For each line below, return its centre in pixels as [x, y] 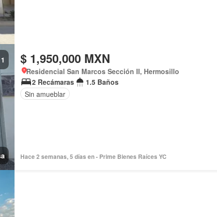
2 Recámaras [53, 82]
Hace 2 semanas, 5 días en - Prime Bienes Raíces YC [93, 156]
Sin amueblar [45, 94]
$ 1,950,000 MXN [65, 58]
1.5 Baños [102, 82]
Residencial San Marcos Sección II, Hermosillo [102, 71]
